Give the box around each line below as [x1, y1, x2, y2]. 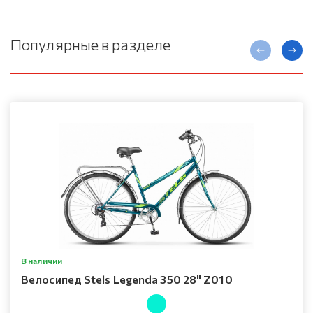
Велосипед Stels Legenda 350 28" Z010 [21, 272, 233, 286]
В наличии [21, 256, 62, 266]
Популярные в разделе [10, 35, 171, 54]
